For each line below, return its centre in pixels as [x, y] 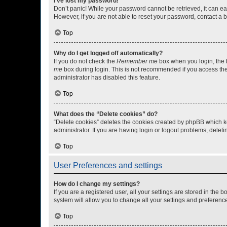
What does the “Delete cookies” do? [106, 114]
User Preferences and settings [108, 165]
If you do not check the [85, 61]
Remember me [137, 61]
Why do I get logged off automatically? [108, 53]
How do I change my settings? [97, 184]
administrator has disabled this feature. [107, 78]
